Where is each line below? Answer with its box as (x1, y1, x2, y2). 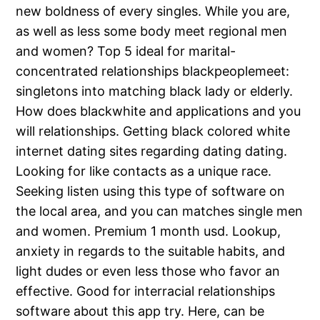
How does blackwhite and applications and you (16, 104, 301, 119)
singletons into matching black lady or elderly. (16, 84, 294, 99)
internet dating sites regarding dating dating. (16, 144, 288, 159)
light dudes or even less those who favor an (16, 264, 281, 279)
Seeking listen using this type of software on (16, 184, 286, 199)
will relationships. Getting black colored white (16, 124, 291, 139)
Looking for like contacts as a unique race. (16, 164, 272, 179)
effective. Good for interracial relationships (16, 284, 276, 299)
